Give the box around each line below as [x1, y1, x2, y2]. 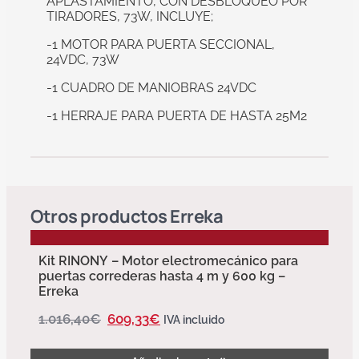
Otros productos [30, 204, 170, 228]
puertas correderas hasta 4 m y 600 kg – [38, 268, 285, 284]
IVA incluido [163, 313, 224, 326]
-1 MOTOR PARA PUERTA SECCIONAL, [46, 36, 275, 52]
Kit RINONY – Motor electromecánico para [38, 252, 298, 268]
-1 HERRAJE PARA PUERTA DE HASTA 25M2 [46, 107, 307, 123]
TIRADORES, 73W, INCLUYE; [46, 8, 213, 24]
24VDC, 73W [46, 51, 119, 67]
